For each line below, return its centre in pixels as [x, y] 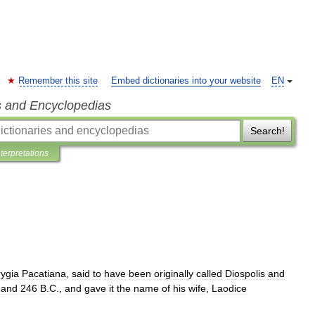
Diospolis [245, 274]
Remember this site [58, 81]
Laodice [229, 288]
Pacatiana [44, 274]
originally [174, 274]
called [209, 274]
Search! [267, 131]
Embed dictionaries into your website [186, 81]
